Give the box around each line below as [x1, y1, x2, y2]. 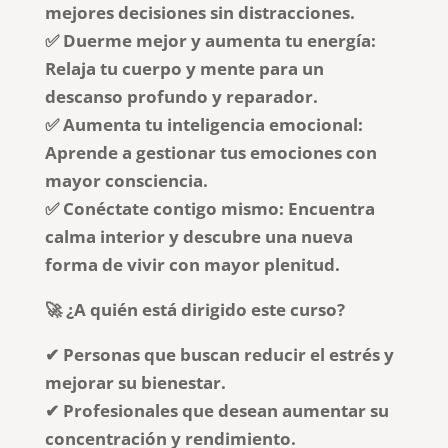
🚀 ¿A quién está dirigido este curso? [44, 297, 345, 321]
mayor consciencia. [44, 168, 208, 192]
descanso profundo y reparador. [44, 84, 318, 108]
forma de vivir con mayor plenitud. [44, 252, 340, 276]
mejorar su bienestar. [44, 370, 226, 394]
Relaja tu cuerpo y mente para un [44, 56, 324, 80]
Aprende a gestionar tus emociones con [44, 140, 377, 164]
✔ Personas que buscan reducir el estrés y [44, 342, 394, 366]
